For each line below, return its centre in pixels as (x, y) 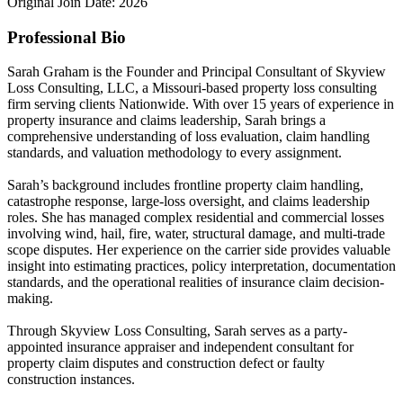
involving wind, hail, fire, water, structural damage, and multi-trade (196, 234)
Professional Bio (67, 37)
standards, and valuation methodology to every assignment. (175, 153)
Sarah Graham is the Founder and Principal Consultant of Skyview (197, 72)
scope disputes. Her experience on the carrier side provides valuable (199, 250)
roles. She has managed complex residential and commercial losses (196, 218)
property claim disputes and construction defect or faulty (166, 363)
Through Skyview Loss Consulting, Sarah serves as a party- (177, 331)
